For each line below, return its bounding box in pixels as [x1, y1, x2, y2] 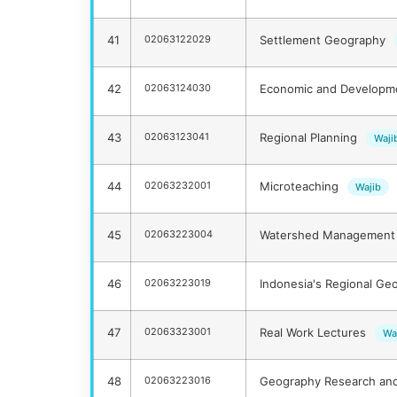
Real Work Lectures [260, 325, 370, 340]
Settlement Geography [260, 33, 389, 48]
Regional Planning [260, 130, 361, 145]
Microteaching [260, 179, 342, 194]
